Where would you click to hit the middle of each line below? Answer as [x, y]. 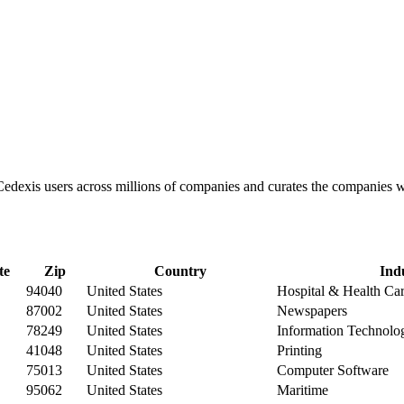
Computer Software [333, 370]
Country [180, 271]
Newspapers [312, 310]
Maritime [303, 390]
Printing [299, 350]
